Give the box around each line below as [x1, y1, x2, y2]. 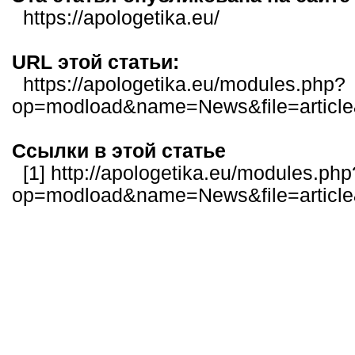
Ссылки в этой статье [12, 140, 226, 162]
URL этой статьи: [12, 52, 179, 73]
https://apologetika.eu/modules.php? [23, 74, 345, 95]
